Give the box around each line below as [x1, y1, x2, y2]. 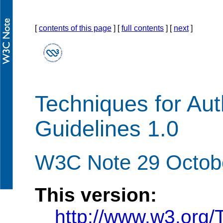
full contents [121, 24, 164, 32]
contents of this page [39, 24, 111, 32]
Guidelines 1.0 [35, 116, 179, 141]
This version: [35, 184, 157, 206]
